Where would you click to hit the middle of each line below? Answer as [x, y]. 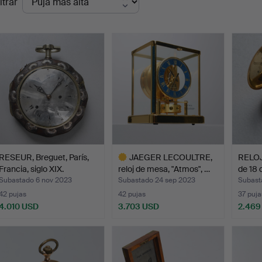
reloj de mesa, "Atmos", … [164, 169]
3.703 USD [139, 207]
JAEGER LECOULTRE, [171, 158]
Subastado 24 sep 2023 [157, 180]
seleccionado [137, 235]
